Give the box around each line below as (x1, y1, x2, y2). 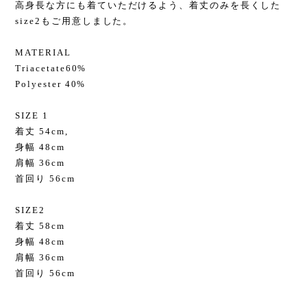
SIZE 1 (15, 110, 49, 121)
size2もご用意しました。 (15, 16, 134, 26)
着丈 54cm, (15, 126, 69, 136)
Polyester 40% (15, 79, 86, 89)
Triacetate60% (15, 63, 87, 73)
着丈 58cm (15, 221, 65, 231)
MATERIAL (15, 47, 71, 58)
